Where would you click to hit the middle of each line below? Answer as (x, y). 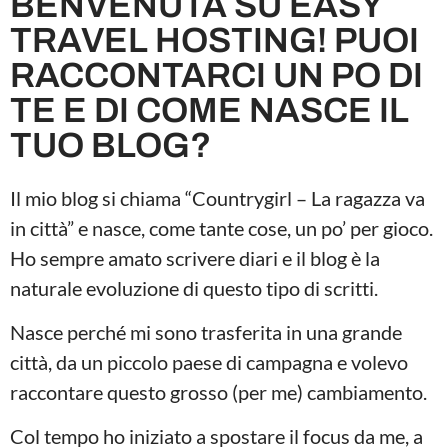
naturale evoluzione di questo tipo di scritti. (194, 287)
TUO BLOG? (110, 144)
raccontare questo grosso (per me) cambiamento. (218, 391)
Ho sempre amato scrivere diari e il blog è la (195, 257)
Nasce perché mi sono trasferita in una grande (206, 331)
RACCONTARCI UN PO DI (216, 74)
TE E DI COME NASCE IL (209, 109)
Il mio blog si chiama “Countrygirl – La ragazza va (217, 197)
